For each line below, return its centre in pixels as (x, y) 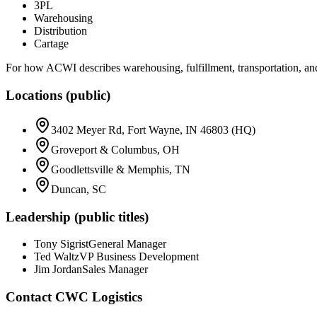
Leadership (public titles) (77, 217)
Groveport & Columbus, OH (115, 149)
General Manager (127, 244)
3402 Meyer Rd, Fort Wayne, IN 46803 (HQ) (153, 129)
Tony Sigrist (61, 244)
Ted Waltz (57, 257)
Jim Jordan (58, 270)
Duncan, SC (79, 189)
